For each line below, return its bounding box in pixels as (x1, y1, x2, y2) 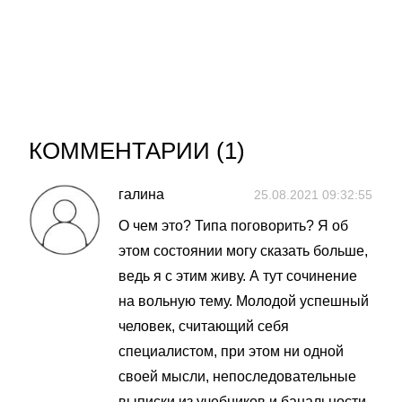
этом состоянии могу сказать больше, (118, 243, 368, 258)
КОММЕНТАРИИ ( (29, 137, 224, 164)
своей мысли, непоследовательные (118, 369, 356, 384)
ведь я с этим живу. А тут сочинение (118, 268, 357, 284)
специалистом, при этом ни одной (118, 344, 344, 359)
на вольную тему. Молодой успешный (118, 293, 369, 309)
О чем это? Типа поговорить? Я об (118, 218, 348, 233)
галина (118, 187, 164, 202)
